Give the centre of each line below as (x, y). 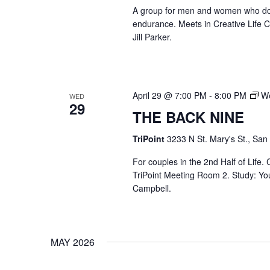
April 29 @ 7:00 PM (169, 95)
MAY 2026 (73, 242)
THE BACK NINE (188, 117)
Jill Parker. (152, 37)
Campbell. (152, 188)
